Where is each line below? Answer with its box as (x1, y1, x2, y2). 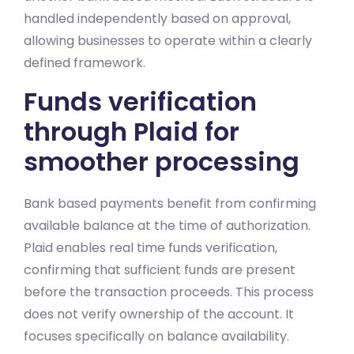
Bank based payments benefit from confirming (24, 194, 316, 213)
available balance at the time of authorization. (24, 216, 311, 235)
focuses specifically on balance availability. (24, 326, 289, 345)
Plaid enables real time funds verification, (24, 238, 277, 257)
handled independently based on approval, (24, 9, 291, 28)
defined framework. (24, 53, 145, 72)
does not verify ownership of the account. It (24, 304, 294, 323)
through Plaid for (24, 113, 239, 149)
